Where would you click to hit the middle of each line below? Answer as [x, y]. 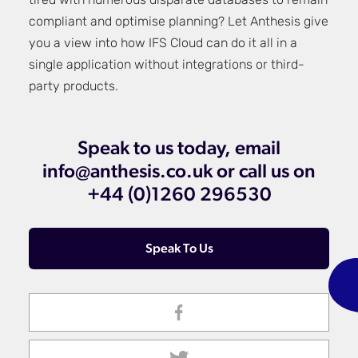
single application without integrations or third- [167, 66]
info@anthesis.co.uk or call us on [179, 173]
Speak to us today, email [179, 149]
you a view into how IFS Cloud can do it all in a [163, 44]
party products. [74, 87]
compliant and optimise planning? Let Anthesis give [179, 22]
